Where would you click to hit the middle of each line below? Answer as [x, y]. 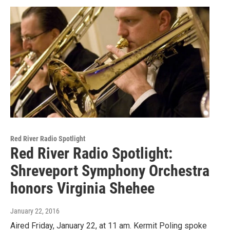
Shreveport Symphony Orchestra [110, 171]
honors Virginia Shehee [82, 188]
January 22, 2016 [35, 211]
